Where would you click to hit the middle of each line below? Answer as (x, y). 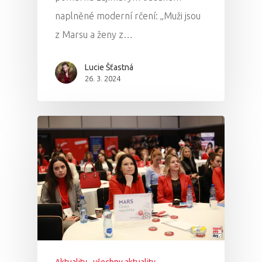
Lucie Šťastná (109, 67)
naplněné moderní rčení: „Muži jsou (128, 15)
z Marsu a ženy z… (94, 34)
